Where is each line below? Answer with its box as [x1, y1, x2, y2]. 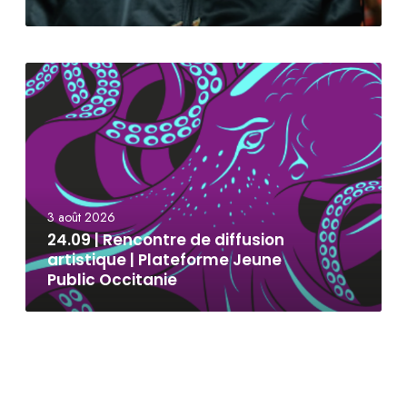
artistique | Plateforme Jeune [47, 249, 282, 272]
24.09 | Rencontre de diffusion [47, 229, 284, 252]
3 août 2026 [47, 208, 115, 227]
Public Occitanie [47, 269, 177, 292]
